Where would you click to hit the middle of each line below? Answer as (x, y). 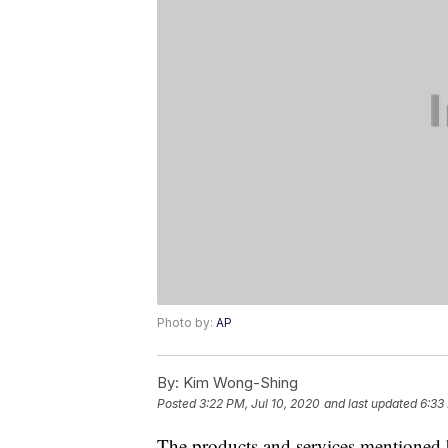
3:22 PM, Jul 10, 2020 (259, 404)
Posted (178, 404)
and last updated (370, 404)
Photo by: (186, 323)
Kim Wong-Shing (238, 383)
